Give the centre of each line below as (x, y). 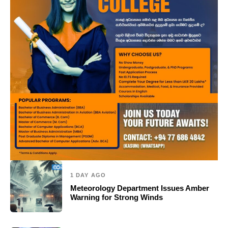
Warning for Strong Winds (117, 197)
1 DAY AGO (88, 175)
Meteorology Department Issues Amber (140, 188)
